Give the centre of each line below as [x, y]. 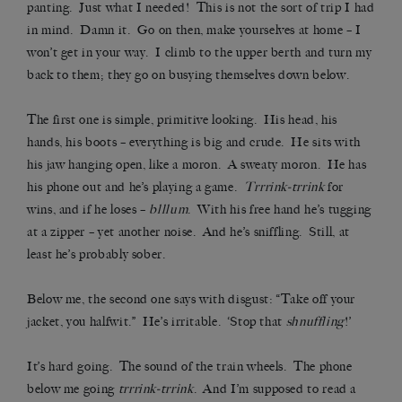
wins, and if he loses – [88, 210]
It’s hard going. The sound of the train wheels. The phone [190, 367]
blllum [169, 210]
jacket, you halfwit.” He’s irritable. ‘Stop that [157, 322]
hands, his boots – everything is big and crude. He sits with [194, 143]
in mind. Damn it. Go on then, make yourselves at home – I [194, 31]
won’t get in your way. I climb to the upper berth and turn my [200, 53]
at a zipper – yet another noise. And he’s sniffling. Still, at [188, 232]
